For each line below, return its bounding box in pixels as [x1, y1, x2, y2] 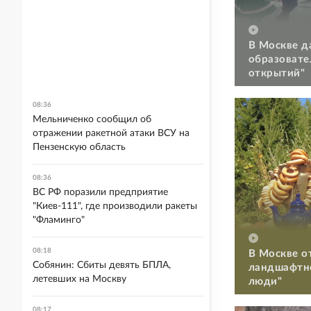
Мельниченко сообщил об [33, 115, 151, 124]
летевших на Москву [33, 274, 126, 284]
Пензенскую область [33, 142, 126, 152]
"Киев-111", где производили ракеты [33, 201, 197, 211]
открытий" [249, 67, 305, 78]
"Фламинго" [33, 215, 85, 225]
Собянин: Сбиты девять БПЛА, [33, 260, 171, 270]
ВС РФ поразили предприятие [33, 187, 168, 197]
